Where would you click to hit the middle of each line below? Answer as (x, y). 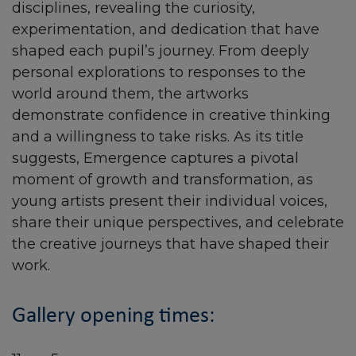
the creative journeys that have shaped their (170, 244)
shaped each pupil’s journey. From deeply (161, 51)
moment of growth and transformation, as (163, 180)
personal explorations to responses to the (159, 72)
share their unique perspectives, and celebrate (178, 222)
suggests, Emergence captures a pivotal (155, 158)
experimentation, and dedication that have (166, 29)
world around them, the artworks (130, 94)
